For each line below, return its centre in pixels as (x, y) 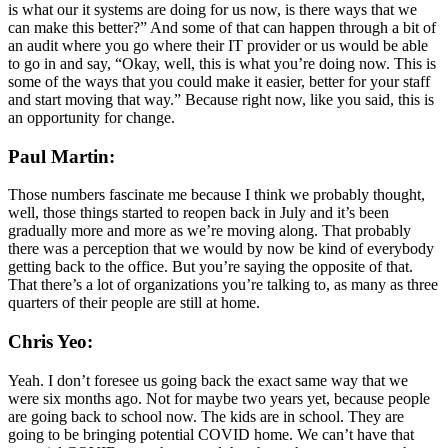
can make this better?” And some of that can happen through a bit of (222, 27)
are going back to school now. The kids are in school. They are (206, 416)
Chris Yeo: (50, 341)
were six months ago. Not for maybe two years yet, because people (219, 398)
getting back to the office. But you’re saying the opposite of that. (210, 267)
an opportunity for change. (91, 117)
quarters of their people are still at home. (134, 303)
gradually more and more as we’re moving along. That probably (209, 231)
